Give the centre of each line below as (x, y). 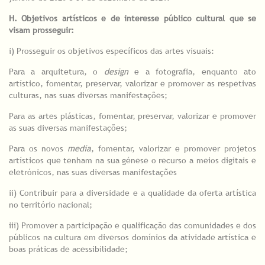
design (116, 72)
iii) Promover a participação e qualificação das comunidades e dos (132, 226)
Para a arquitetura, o (56, 72)
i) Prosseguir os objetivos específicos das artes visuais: (112, 51)
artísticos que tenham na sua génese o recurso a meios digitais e (132, 161)
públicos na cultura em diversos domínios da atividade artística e (132, 237)
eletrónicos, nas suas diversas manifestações (93, 172)
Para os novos (38, 149)
